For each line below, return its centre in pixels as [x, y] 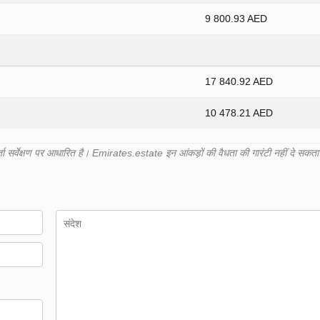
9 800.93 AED [236, 19]
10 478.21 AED [239, 113]
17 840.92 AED [239, 82]
